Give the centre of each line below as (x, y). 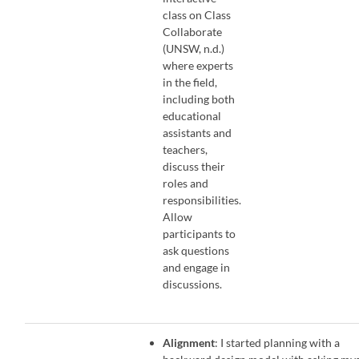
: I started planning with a (278, 342)
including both (199, 99)
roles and (186, 183)
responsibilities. (202, 200)
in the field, (190, 82)
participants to (200, 233)
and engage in (197, 267)
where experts (198, 65)
